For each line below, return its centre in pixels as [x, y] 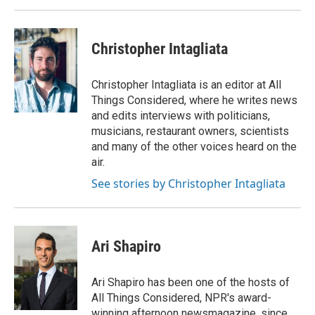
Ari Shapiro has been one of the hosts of [191, 282]
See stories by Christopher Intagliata [188, 183]
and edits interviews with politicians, [181, 115]
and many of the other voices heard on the [194, 146]
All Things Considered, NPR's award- [181, 297]
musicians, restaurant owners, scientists [190, 131]
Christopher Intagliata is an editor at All [186, 84]
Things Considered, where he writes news [194, 100]
